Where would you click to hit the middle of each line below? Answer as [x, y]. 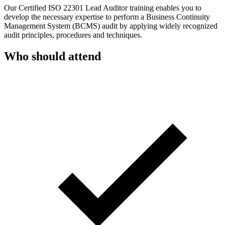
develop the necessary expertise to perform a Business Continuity [107, 17]
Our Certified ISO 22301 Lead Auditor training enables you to [103, 8]
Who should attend [52, 56]
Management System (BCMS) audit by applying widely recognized [111, 26]
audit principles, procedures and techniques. [73, 35]
